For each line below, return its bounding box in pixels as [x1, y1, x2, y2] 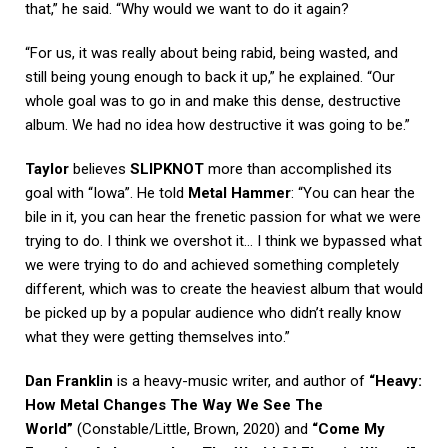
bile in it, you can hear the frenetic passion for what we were [25, 208, 421, 227]
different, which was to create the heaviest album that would [25, 280, 423, 299]
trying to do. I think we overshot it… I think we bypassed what [25, 232, 422, 251]
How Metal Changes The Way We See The [25, 396, 323, 415]
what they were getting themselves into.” [25, 328, 290, 347]
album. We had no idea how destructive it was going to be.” [25, 116, 410, 135]
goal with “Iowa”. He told [25, 184, 188, 203]
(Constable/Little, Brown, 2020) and [73, 420, 312, 439]
